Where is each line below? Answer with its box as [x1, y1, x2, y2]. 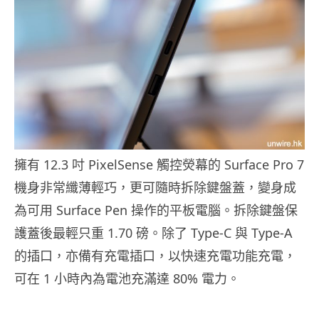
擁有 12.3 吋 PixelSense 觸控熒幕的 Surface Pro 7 [14, 156, 304, 174]
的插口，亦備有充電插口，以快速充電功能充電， [14, 247, 296, 265]
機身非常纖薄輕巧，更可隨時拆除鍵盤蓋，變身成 [14, 179, 296, 197]
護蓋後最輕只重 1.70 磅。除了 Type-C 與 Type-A [14, 224, 293, 242]
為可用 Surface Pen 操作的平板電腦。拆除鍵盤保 [14, 202, 298, 219]
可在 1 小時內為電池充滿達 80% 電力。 [14, 270, 240, 288]
